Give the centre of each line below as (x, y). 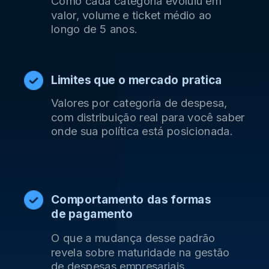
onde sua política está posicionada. (142, 131)
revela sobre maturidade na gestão (140, 252)
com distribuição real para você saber (148, 117)
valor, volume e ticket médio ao (131, 15)
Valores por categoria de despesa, (139, 102)
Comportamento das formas (131, 200)
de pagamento (93, 214)
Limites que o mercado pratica (136, 80)
